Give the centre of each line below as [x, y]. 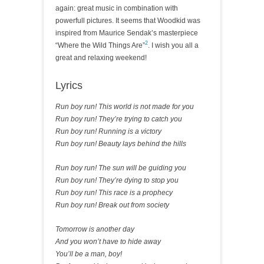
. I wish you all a [173, 45]
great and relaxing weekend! [101, 58]
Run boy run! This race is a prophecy [114, 193]
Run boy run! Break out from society [112, 205]
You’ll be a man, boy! [89, 254]
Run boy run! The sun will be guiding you [121, 168]
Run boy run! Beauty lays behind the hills [121, 144]
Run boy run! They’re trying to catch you [119, 119]
